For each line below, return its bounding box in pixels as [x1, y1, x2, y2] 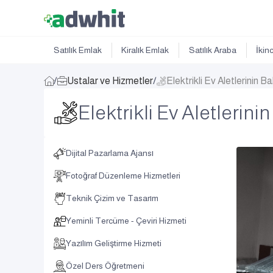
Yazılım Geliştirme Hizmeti [66, 238, 161, 248]
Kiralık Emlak [121, 45, 169, 55]
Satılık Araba [188, 45, 236, 55]
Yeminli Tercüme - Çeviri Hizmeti [66, 216, 186, 225]
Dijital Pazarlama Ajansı [66, 148, 154, 158]
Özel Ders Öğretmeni [66, 261, 144, 271]
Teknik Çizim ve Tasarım [66, 193, 158, 203]
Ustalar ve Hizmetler [67, 76, 153, 86]
